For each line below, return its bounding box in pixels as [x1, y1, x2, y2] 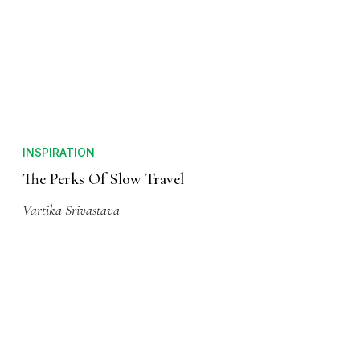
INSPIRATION [22, 145, 95, 160]
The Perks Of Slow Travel [22, 170, 184, 190]
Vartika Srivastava [22, 201, 120, 219]
